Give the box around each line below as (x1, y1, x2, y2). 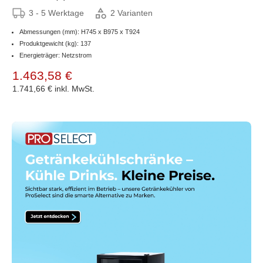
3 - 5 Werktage (29, 8, 84, 18)
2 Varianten (110, 8, 153, 18)
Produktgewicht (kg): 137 (19, 39, 91, 47)
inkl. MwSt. (55, 83, 95, 93)
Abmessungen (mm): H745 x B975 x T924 (19, 28, 140, 35)
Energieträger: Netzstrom (19, 51, 92, 59)
